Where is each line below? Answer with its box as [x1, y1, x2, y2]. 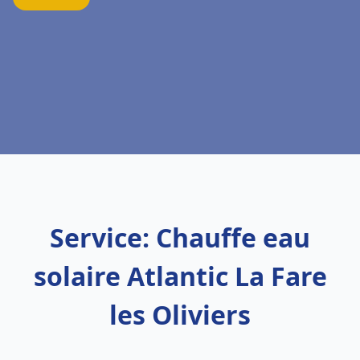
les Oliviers [109, 297, 251, 332]
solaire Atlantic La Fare [33, 259, 327, 293]
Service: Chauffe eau [50, 220, 310, 255]
